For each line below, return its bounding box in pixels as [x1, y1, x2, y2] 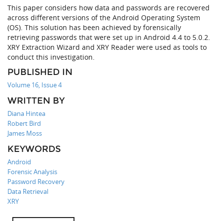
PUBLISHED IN [7, 67, 73, 78]
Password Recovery [7, 177, 65, 186]
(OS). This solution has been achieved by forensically [7, 23, 181, 33]
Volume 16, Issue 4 [7, 80, 62, 90]
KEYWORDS [7, 144, 61, 155]
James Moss [7, 129, 42, 138]
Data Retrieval [7, 187, 48, 196]
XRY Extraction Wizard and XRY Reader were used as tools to [7, 42, 207, 52]
